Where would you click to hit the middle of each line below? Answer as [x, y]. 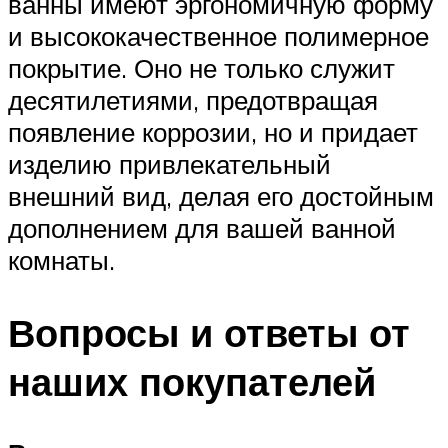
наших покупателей [192, 381]
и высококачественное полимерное [218, 35]
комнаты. [61, 259]
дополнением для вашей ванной [202, 227]
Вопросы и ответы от [209, 332]
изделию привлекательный [169, 163]
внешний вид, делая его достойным [221, 195]
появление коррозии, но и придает [213, 131]
